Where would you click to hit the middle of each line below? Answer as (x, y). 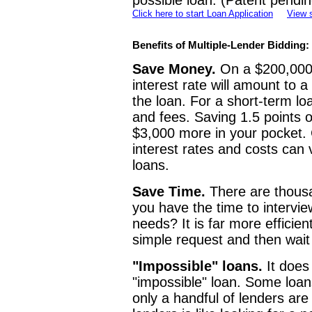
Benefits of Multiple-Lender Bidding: (221, 45)
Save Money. (174, 69)
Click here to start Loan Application (203, 14)
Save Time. (169, 192)
